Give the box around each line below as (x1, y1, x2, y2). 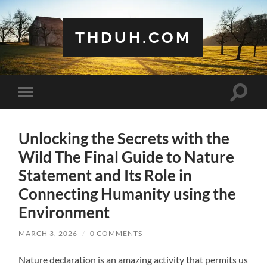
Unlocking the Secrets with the (18, 128, 230, 148)
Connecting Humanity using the (18, 184, 237, 203)
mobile (27, 105, 56, 116)
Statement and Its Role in (18, 165, 193, 185)
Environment (18, 202, 110, 222)
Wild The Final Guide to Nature (18, 147, 235, 166)
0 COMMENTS (90, 228, 143, 238)
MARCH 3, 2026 (18, 228, 78, 238)
